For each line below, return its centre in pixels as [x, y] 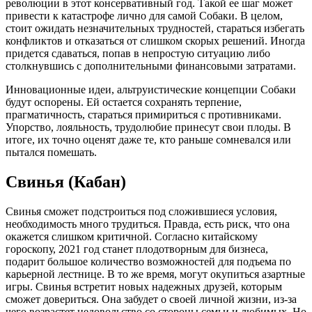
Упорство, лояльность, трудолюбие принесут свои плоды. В [148, 127]
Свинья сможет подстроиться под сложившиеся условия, [141, 211]
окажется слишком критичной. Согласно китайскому [132, 236]
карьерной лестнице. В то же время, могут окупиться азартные [155, 274]
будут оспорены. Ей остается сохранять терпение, [124, 102]
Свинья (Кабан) [66, 181]
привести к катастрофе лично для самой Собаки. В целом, [144, 15]
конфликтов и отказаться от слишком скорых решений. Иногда [155, 40]
